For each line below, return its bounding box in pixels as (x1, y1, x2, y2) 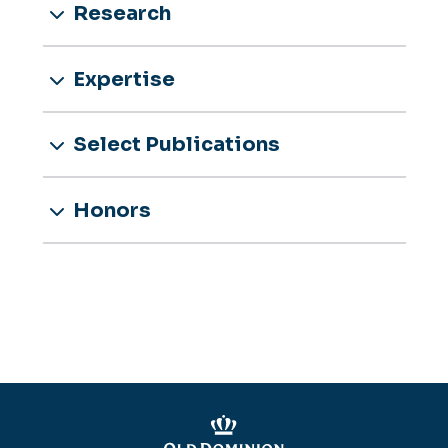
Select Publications (69, 132, 280, 158)
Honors (69, 198, 151, 224)
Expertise (69, 66, 175, 92)
